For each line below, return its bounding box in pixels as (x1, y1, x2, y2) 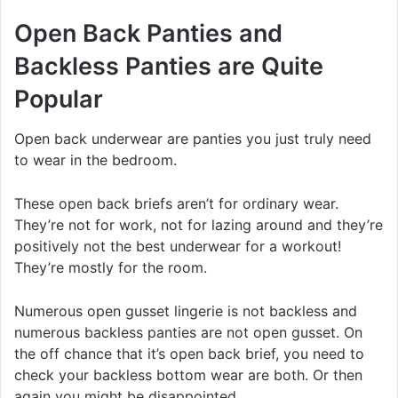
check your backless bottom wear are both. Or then (14, 365, 362, 384)
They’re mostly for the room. (14, 258, 207, 276)
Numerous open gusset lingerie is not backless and (14, 301, 357, 320)
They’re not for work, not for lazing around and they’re (14, 215, 383, 234)
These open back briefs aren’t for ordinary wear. (14, 194, 338, 212)
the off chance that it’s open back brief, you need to (14, 344, 364, 362)
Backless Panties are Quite (14, 52, 323, 82)
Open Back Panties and (14, 19, 283, 49)
